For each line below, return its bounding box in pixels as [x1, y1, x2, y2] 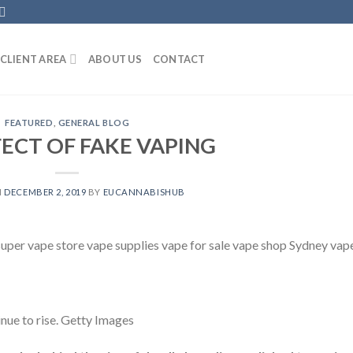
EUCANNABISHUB [102, 186, 185, 197]
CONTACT [152, 53, 206, 65]
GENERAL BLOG [58, 117, 130, 128]
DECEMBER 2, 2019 [4, 186, 87, 197]
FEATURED [5, 117, 54, 128]
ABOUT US [87, 53, 142, 65]
